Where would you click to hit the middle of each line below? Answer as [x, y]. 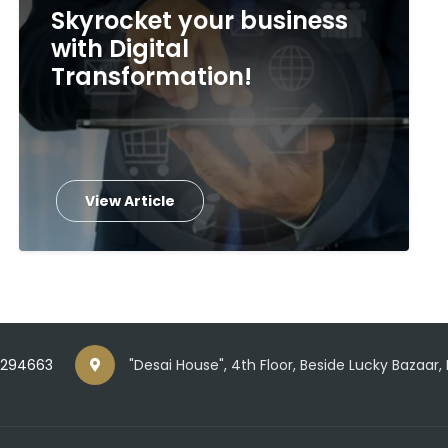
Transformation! [151, 76]
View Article [129, 201]
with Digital [119, 48]
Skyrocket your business [199, 20]
